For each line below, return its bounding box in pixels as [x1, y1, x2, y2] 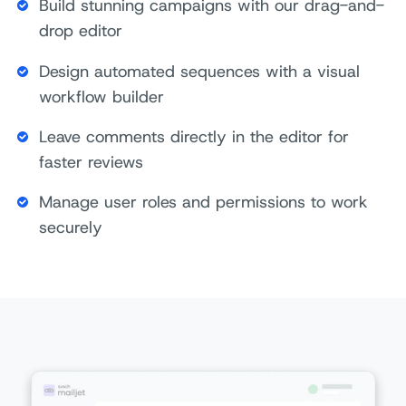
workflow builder [39, 85, 164, 108]
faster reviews [39, 150, 143, 173]
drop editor [39, 20, 122, 43]
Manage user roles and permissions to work [39, 190, 368, 213]
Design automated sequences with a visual [39, 60, 360, 82]
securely [39, 216, 102, 238]
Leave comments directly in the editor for [39, 125, 349, 148]
